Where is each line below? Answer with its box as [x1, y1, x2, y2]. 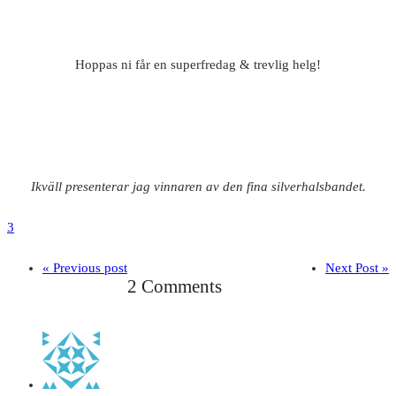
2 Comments [127, 275, 222, 297]
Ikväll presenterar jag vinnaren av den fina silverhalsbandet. [30, 179, 366, 194]
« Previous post [42, 260, 127, 275]
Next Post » [325, 260, 389, 275]
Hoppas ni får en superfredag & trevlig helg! [75, 57, 321, 72]
